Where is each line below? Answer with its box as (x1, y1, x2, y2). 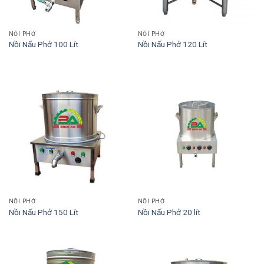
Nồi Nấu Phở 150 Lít (8, 207, 78, 217)
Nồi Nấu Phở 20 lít (137, 207, 200, 217)
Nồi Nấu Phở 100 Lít (8, 39, 78, 49)
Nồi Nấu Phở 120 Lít (137, 39, 207, 49)
